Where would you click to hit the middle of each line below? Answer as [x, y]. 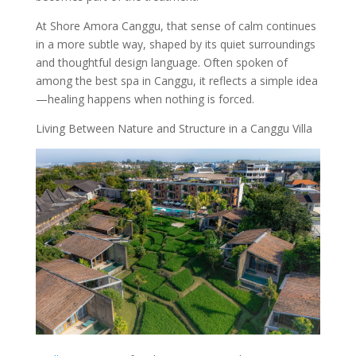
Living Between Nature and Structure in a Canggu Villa [174, 128]
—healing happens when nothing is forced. [145, 99]
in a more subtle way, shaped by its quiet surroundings [175, 44]
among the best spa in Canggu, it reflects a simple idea [176, 81]
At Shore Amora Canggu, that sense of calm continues [176, 26]
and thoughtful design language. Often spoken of [161, 62]
